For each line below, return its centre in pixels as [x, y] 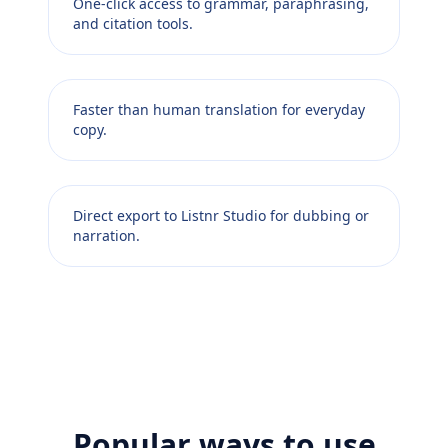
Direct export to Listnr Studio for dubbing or [221, 216]
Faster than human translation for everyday [219, 110]
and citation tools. [133, 24]
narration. [106, 236]
